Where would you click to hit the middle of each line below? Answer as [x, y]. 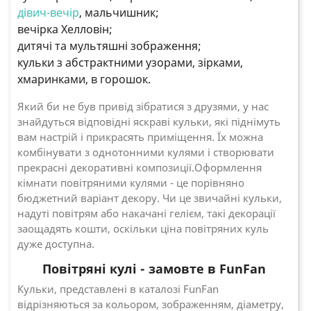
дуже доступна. [56, 243]
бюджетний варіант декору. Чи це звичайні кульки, [150, 197]
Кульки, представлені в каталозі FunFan [118, 288]
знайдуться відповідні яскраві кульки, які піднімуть [149, 121]
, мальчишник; [119, 12]
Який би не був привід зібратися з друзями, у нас [143, 106]
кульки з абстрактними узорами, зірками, [130, 62]
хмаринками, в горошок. [84, 79]
